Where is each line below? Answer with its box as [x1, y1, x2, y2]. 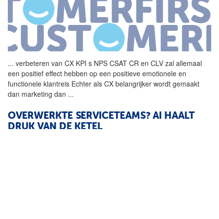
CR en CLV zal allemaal [127, 58, 202, 68]
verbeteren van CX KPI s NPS [14, 58, 109, 68]
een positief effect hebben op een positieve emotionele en [8, 68, 186, 78]
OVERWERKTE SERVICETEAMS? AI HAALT [8, 111, 195, 121]
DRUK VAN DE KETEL [8, 122, 103, 132]
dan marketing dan [8, 88, 68, 99]
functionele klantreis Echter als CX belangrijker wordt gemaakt [8, 78, 199, 88]
